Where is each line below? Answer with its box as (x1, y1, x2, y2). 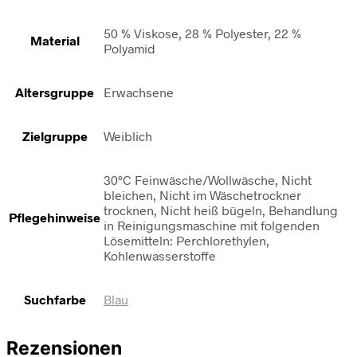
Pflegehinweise (9, 210, 100, 226)
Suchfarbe (23, 292, 86, 308)
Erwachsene (104, 84, 174, 100)
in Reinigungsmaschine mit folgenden (104, 218, 320, 233)
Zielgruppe (22, 128, 88, 144)
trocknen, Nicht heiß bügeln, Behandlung (104, 202, 338, 218)
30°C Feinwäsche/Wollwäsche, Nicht (104, 172, 312, 188)
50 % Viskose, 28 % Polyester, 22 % (104, 25, 301, 41)
